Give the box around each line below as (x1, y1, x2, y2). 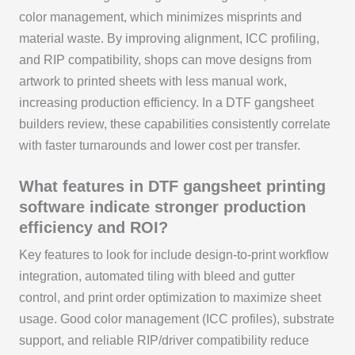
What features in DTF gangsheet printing (18, 177, 326, 195)
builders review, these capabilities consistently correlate (18, 116, 330, 131)
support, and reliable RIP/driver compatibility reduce (18, 333, 309, 347)
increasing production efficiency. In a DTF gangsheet (18, 95, 314, 109)
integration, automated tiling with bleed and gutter (18, 269, 295, 283)
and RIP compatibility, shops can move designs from (18, 52, 311, 67)
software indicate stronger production (18, 197, 306, 216)
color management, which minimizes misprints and (18, 10, 302, 24)
